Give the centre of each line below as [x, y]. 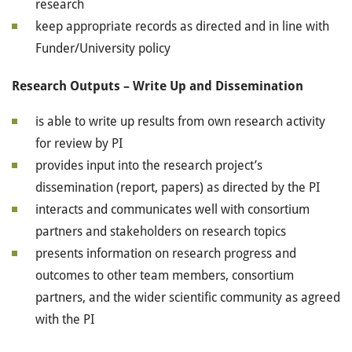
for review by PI [79, 143]
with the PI [65, 319]
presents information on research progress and [166, 253]
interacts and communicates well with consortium [172, 209]
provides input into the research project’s [149, 165]
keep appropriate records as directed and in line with [182, 26]
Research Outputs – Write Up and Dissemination [158, 86]
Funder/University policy [103, 48]
